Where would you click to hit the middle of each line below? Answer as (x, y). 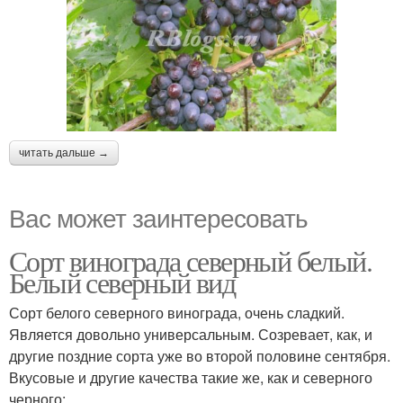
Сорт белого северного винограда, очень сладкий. (177, 312)
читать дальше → (64, 152)
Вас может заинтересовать (158, 216)
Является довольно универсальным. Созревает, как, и (191, 334)
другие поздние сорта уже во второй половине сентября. (200, 355)
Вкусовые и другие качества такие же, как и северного (191, 377)
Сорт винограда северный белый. (190, 260)
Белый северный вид (122, 282)
